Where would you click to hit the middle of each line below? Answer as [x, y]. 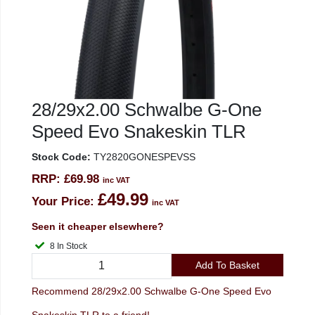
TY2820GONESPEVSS [143, 157]
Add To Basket [227, 265]
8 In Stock [72, 246]
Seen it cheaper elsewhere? [98, 226]
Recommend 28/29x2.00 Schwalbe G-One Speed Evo [152, 291]
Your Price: [63, 201]
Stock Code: [61, 157]
